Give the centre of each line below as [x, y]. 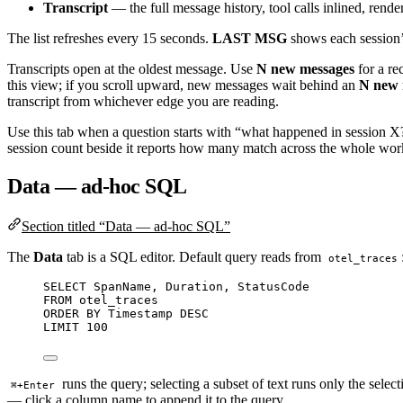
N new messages [305, 69]
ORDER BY [72, 313]
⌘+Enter [32, 385]
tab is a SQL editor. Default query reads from [194, 256]
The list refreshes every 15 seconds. [110, 39]
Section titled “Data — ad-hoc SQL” [126, 226]
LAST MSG [250, 39]
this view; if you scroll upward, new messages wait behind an [183, 85]
